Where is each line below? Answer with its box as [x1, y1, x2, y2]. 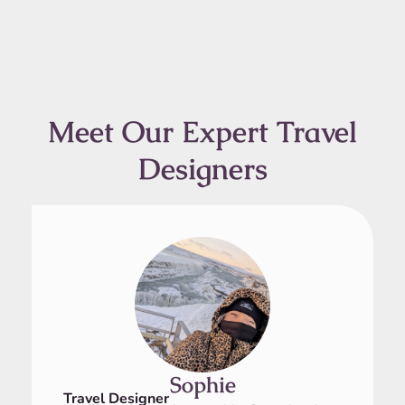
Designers [137, 150, 268, 188]
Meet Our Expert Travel [48, 113, 357, 151]
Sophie [169, 371, 236, 400]
